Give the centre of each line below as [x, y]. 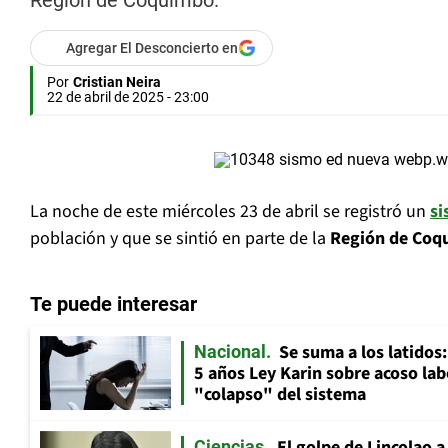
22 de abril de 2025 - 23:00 [128, 97]
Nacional [230, 352]
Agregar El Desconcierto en [152, 48]
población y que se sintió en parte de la [180, 239]
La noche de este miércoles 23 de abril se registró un [230, 212]
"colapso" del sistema [280, 395]
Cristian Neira [117, 82]
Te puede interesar [113, 304]
